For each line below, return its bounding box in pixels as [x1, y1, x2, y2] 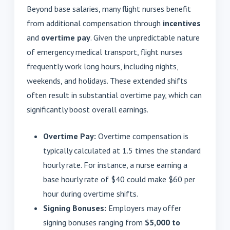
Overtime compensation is [96, 131, 188, 142]
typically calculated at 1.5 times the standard [43, 145, 201, 156]
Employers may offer [106, 203, 181, 214]
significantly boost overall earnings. [27, 104, 148, 115]
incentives [163, 18, 201, 29]
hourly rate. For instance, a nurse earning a [43, 160, 187, 170]
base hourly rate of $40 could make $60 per [43, 174, 195, 185]
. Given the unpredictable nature [90, 32, 200, 43]
